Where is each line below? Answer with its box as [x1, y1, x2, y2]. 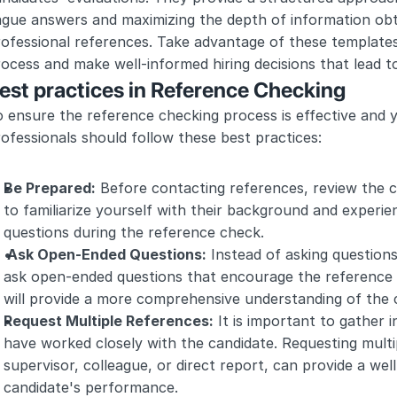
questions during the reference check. [4, 223, 264, 241]
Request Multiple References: [4, 312, 214, 330]
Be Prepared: [4, 179, 96, 197]
